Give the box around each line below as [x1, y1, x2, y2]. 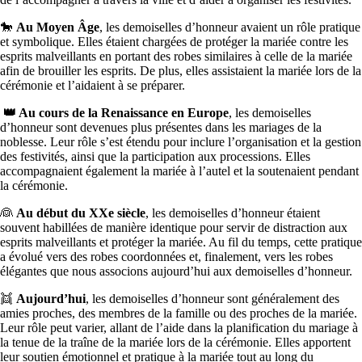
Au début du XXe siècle [16, 206, 145, 221]
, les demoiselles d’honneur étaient [145, 206, 320, 221]
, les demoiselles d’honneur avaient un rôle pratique [99, 20, 360, 35]
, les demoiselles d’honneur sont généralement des [86, 292, 339, 306]
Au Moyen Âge [16, 20, 99, 35]
